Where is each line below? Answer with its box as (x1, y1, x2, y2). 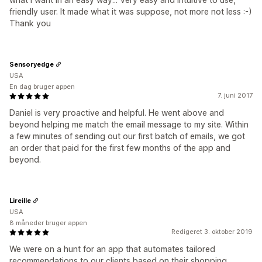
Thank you (9, 18, 51, 28)
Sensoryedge (9, 60, 54, 68)
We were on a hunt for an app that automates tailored (9, 244, 215, 254)
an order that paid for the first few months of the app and (9, 143, 230, 153)
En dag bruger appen (9, 82, 75, 91)
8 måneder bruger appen (9, 219, 87, 227)
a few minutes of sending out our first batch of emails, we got (9, 131, 245, 141)
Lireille (9, 196, 31, 205)
